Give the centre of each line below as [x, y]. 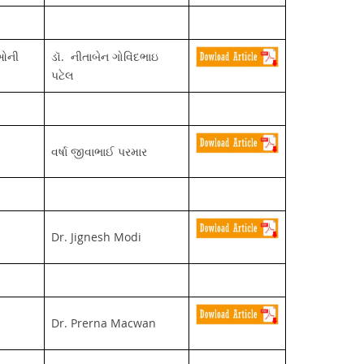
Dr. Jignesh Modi [96, 236]
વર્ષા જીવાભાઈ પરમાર [99, 151]
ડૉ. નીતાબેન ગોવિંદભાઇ [104, 56]
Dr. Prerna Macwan [103, 323]
